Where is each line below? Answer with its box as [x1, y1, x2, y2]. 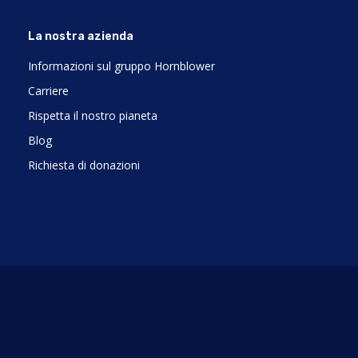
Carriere [28, 83, 69, 99]
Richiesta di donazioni [28, 157, 140, 173]
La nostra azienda [28, 30, 133, 44]
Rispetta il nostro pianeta [28, 108, 157, 124]
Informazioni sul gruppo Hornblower [28, 58, 215, 74]
